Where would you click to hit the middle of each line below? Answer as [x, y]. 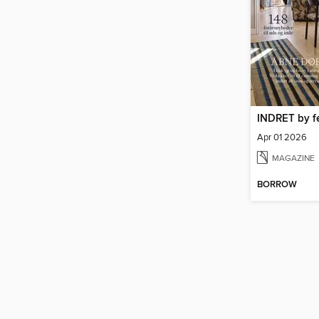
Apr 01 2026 [282, 138]
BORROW [277, 184]
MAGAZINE [293, 158]
